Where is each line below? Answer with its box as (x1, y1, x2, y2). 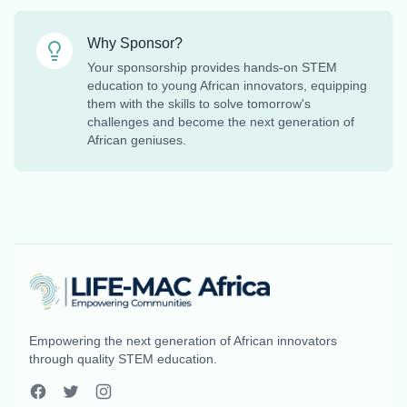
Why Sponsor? (87, 35, 183, 52)
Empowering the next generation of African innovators (29, 333, 337, 349)
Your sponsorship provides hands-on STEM (87, 60, 337, 75)
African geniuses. (87, 133, 186, 148)
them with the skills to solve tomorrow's (87, 96, 311, 112)
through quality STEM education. (29, 352, 217, 367)
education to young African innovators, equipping (87, 78, 367, 94)
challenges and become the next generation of (87, 114, 354, 130)
